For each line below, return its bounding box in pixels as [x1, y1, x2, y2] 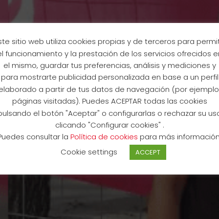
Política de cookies [70, 131, 140, 142]
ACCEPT [135, 148, 160, 157]
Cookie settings [60, 147, 117, 157]
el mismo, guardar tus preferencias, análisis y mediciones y [3, 60, 216, 70]
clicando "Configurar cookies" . [55, 119, 164, 130]
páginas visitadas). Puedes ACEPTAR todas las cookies [12, 96, 207, 107]
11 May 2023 [90, 148, 129, 158]
